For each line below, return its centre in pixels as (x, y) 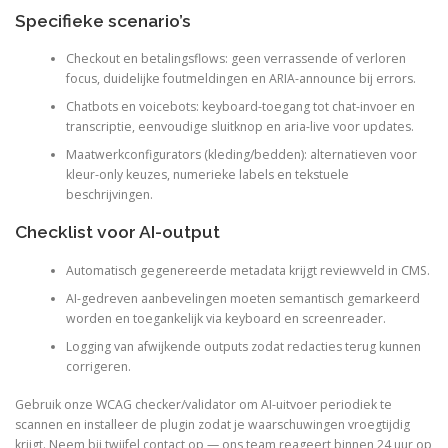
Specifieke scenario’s (103, 20)
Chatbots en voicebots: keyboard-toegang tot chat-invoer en (240, 106)
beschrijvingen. (109, 194)
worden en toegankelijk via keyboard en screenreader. (225, 318)
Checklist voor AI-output (117, 232)
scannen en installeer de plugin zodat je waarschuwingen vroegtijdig (212, 424)
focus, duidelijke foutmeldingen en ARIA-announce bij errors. (240, 78)
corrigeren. (98, 366)
